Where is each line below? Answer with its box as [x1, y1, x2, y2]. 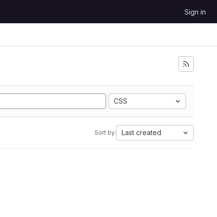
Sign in [185, 8, 206, 16]
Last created [122, 128, 161, 137]
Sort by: [94, 129, 116, 136]
